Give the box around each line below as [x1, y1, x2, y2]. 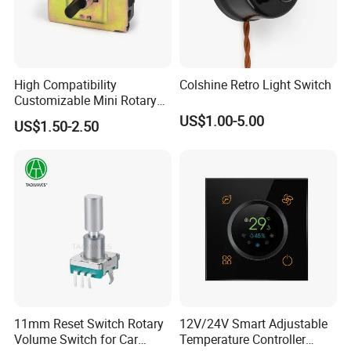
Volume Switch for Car [14, 331, 139, 349]
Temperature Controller [179, 331, 306, 349]
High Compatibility [14, 75, 118, 93]
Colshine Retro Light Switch [179, 75, 331, 93]
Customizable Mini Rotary [14, 91, 157, 109]
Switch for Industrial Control [14, 107, 169, 125]
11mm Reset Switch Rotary [14, 315, 165, 333]
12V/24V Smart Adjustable [179, 315, 327, 333]
